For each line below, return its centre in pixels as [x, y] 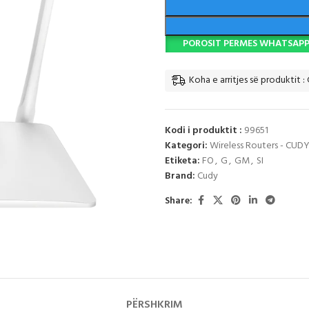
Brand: [181, 176]
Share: [179, 201]
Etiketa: [182, 161]
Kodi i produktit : [205, 131]
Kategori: [186, 146]
